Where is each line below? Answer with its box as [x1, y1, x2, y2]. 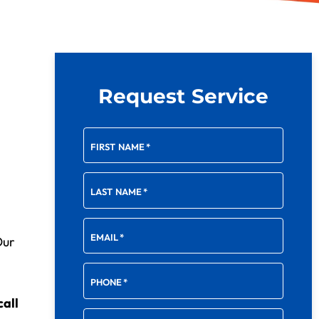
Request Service [98, 84, 269, 108]
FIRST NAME [90, 141, 145, 152]
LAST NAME [90, 186, 142, 198]
